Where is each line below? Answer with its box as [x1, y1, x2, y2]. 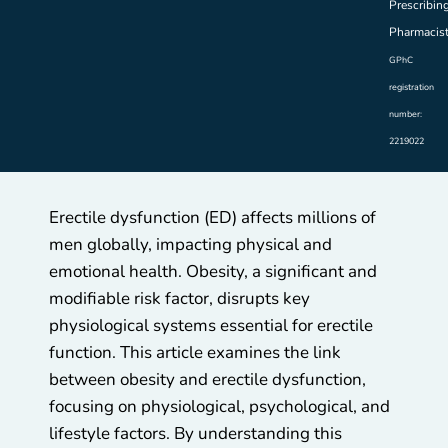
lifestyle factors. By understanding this [49, 421, 342, 445]
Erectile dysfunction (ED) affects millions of [49, 205, 376, 229]
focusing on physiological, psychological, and [49, 394, 390, 418]
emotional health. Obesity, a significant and [49, 259, 377, 283]
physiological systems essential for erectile [49, 313, 373, 337]
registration [389, 80, 434, 93]
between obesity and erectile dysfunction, [49, 367, 366, 391]
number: [389, 107, 422, 120]
